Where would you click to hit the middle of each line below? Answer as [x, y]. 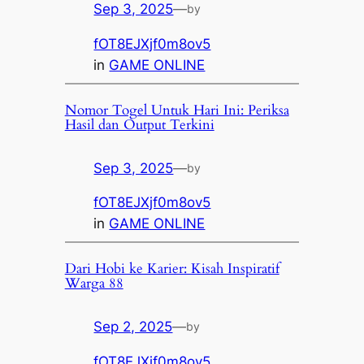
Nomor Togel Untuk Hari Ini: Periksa [177, 110]
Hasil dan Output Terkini [139, 124]
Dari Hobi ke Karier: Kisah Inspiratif [172, 269]
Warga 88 [94, 284]
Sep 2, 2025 [133, 327]
